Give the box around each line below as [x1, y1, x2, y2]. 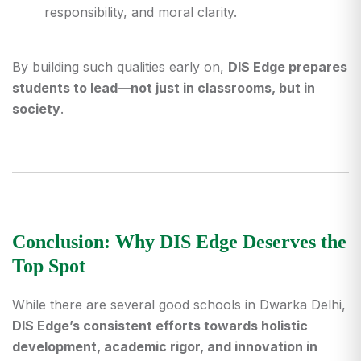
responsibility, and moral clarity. [44, 4, 237, 20]
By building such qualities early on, [12, 59, 228, 75]
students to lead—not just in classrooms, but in [12, 80, 315, 96]
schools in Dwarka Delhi [193, 297, 342, 313]
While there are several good [12, 297, 193, 313]
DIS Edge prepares [228, 59, 347, 75]
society [12, 101, 60, 117]
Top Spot [12, 255, 85, 276]
